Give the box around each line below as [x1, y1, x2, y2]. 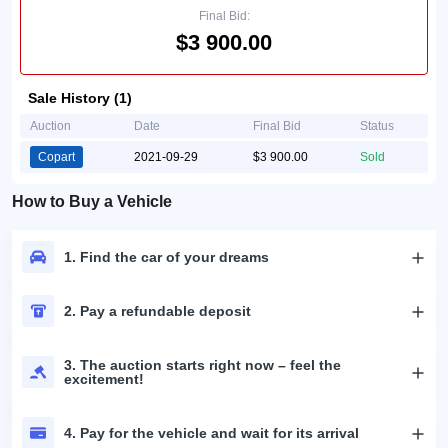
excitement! [64, 371, 144, 387]
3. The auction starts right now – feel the [64, 357, 341, 373]
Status [360, 119, 394, 133]
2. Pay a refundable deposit [64, 303, 251, 319]
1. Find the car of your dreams [64, 249, 269, 265]
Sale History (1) [28, 90, 132, 106]
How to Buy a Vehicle [12, 193, 172, 210]
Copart [38, 150, 75, 164]
